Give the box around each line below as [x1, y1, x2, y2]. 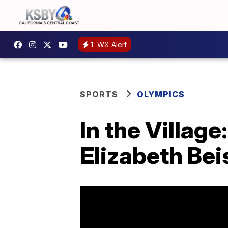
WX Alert [95, 40, 127, 49]
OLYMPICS [137, 89, 185, 99]
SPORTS [80, 89, 118, 99]
